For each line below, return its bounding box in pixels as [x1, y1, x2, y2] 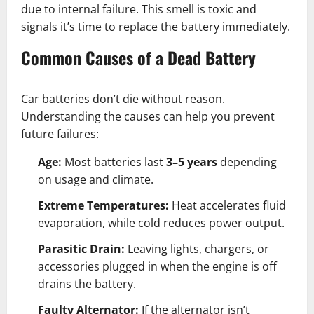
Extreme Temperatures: [38, 198, 169, 214]
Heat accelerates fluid [169, 198, 286, 214]
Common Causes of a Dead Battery [21, 45, 256, 71]
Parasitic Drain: [38, 241, 125, 257]
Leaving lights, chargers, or [125, 241, 269, 257]
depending [217, 154, 277, 170]
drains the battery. [38, 276, 136, 292]
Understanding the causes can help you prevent [21, 109, 275, 125]
